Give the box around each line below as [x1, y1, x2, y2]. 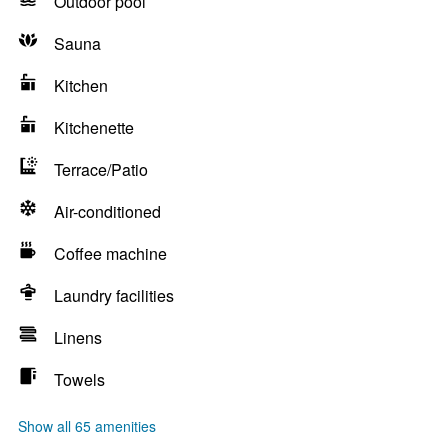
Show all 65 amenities [18, 416, 156, 436]
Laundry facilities [54, 284, 174, 307]
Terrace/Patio [54, 158, 148, 181]
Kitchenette [54, 116, 134, 139]
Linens [54, 326, 102, 349]
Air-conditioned [54, 200, 161, 223]
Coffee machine [54, 242, 167, 265]
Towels [54, 368, 105, 391]
